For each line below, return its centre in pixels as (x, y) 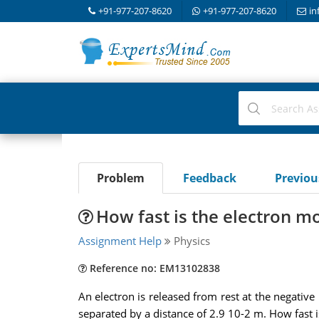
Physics (190, 241)
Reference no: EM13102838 (153, 268)
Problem (120, 178)
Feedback (209, 178)
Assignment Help (120, 241)
